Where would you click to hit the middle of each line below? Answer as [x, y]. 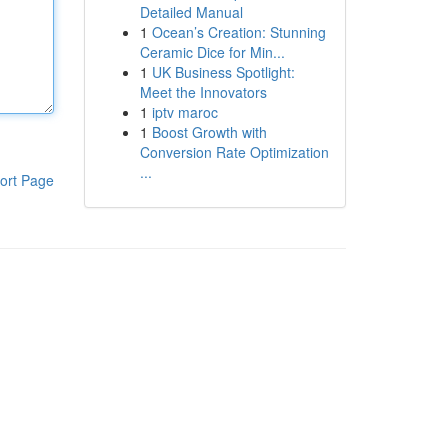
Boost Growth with [209, 132]
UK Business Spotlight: [223, 72]
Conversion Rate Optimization [234, 152]
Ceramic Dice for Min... [212, 52]
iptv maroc [184, 112]
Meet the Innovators [203, 92]
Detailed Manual [191, 12]
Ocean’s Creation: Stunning [238, 32]
